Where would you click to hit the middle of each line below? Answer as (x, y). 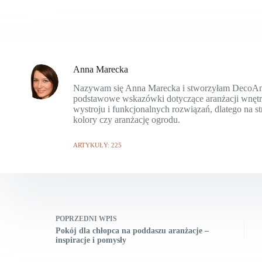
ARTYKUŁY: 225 (97, 145)
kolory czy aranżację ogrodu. (127, 120)
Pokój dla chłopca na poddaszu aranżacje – (132, 230)
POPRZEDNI (77, 218)
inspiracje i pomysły (91, 240)
